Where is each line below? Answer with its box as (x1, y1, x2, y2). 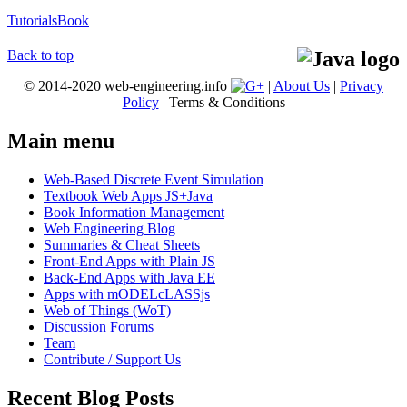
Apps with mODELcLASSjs (44, 285, 210, 302)
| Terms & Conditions (158, 94, 285, 111)
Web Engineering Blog (44, 220, 175, 236)
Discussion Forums (44, 318, 154, 334)
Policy (122, 94, 159, 111)
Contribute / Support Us (44, 351, 181, 367)
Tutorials (7, 13, 57, 29)
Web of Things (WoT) (44, 302, 171, 318)
